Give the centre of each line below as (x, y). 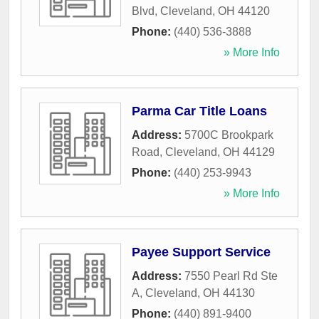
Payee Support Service (201, 252)
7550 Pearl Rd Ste (231, 276)
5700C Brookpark (229, 135)
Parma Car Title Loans (199, 111)
